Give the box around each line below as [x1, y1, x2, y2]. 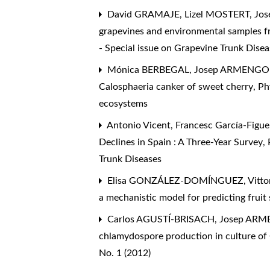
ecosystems [99, 98, 148, 108]
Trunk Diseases [99, 154, 162, 164]
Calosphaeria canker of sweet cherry [99, 81, 256, 92]
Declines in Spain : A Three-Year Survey [99, 137, 266, 147]
